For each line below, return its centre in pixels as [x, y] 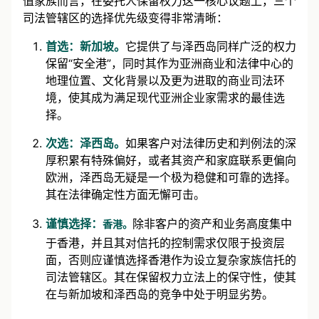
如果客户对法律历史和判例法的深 [211, 143]
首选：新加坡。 [85, 47]
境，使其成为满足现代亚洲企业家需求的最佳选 [165, 98]
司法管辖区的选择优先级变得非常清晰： [125, 18]
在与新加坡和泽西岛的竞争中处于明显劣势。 [159, 294]
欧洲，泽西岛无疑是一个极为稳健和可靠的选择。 [171, 178]
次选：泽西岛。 [85, 143]
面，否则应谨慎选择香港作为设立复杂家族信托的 [171, 260]
